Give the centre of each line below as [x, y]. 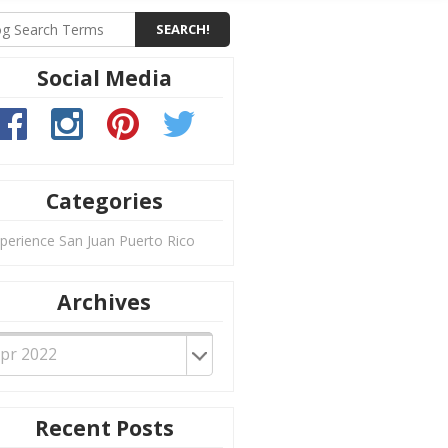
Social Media [104, 77]
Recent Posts [104, 427]
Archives [104, 301]
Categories [104, 200]
